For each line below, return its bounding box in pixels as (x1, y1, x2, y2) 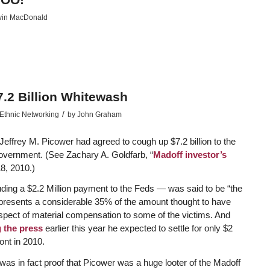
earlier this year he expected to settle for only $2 (42, 223, 233, 234)
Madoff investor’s (152, 149, 227, 160)
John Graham (77, 110, 122, 119)
